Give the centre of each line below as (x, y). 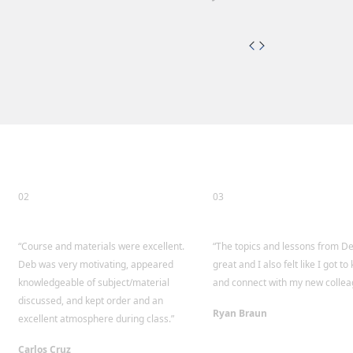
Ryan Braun (240, 313)
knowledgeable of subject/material (94, 282)
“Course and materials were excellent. (101, 246)
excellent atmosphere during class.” (96, 319)
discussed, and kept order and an (91, 301)
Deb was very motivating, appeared (96, 264)
